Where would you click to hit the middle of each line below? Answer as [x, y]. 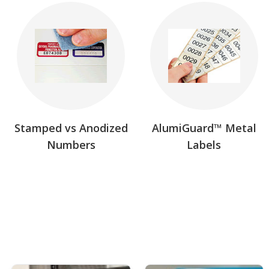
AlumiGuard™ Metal [204, 128]
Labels [204, 144]
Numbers [71, 144]
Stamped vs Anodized [71, 128]
